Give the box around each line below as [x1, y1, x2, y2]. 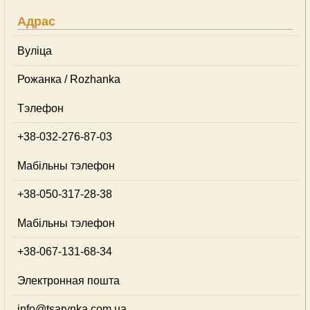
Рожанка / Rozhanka [17, 73, 120, 85]
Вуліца [17, 45, 52, 57]
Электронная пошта [17, 275, 120, 286]
